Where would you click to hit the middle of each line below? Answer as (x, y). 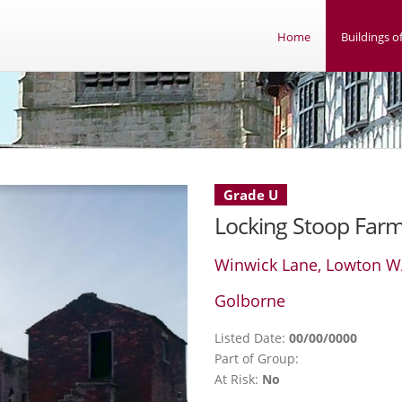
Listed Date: (252, 338)
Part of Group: (257, 358)
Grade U (251, 195)
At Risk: (238, 379)
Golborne (250, 301)
